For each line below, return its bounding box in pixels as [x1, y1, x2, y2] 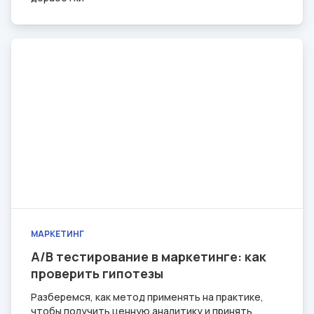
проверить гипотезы [31, 265, 163, 282]
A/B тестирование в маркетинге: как [31, 248, 266, 265]
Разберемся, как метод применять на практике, [31, 290, 264, 303]
